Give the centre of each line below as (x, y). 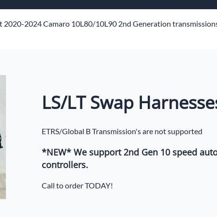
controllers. (65, 164)
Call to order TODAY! (77, 185)
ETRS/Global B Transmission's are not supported (122, 131)
